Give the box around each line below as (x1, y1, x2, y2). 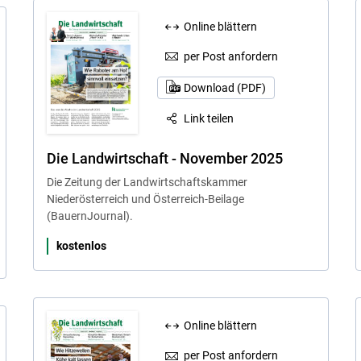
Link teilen (184, 112, 234, 126)
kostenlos (56, 239, 106, 252)
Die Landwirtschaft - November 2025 (46, 149, 283, 167)
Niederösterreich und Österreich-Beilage (46, 192, 244, 205)
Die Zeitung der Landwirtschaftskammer (46, 175, 247, 189)
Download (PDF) (183, 81, 266, 95)
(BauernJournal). (46, 209, 133, 222)
